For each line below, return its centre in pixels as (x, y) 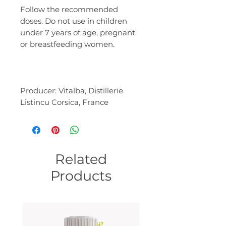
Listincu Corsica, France (64, 102)
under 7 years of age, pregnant (78, 32)
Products (81, 176)
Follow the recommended (69, 9)
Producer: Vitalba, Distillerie (72, 90)
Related (81, 159)
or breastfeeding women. (67, 44)
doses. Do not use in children (74, 21)
